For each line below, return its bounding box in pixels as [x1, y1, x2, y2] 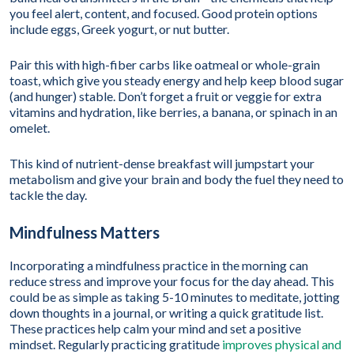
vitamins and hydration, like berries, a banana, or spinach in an [9, 104, 337, 120]
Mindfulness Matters [9, 223, 160, 243]
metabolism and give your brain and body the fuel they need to [9, 171, 344, 187]
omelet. [9, 120, 50, 136]
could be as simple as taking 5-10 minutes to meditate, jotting [9, 289, 340, 305]
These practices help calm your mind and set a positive [9, 321, 301, 337]
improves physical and [222, 337, 341, 352]
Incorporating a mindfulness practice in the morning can [9, 258, 308, 273]
